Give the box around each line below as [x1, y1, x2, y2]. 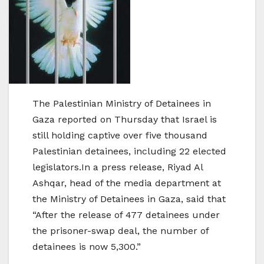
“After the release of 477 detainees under [32, 209, 220, 221]
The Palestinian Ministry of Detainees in [32, 98, 211, 110]
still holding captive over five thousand [32, 130, 207, 141]
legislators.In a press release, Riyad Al [32, 161, 203, 173]
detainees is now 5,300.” [32, 241, 141, 253]
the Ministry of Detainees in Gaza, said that [32, 193, 226, 205]
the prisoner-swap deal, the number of [32, 225, 209, 237]
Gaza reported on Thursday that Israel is [32, 114, 217, 126]
